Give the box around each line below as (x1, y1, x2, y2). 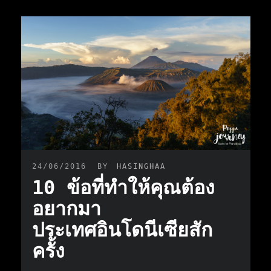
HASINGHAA (117, 162, 166, 171)
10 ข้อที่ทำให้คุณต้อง (32, 176, 215, 200)
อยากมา (32, 197, 102, 221)
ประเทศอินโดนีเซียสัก (32, 218, 213, 242)
